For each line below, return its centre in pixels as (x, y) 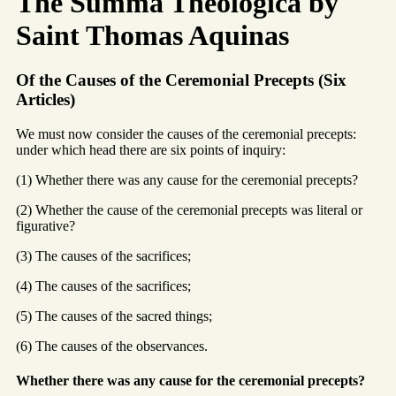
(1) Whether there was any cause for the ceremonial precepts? (187, 179)
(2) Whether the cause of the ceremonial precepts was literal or (189, 209)
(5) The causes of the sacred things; (114, 316)
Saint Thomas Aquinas (152, 35)
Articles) (46, 99)
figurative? (46, 225)
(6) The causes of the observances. (112, 346)
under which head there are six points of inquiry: (151, 149)
